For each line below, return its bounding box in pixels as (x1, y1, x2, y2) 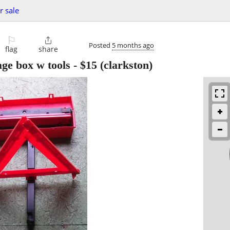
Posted (89, 40, 112, 50)
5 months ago (112, 40, 154, 50)
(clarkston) (97, 59, 152, 72)
